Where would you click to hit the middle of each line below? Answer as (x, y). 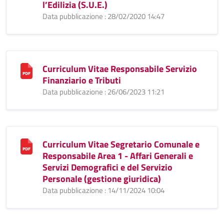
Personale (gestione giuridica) (102, 179)
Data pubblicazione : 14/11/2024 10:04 (103, 190)
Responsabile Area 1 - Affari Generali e (118, 156)
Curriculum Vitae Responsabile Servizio (120, 69)
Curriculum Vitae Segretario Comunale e (121, 144)
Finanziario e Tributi (82, 80)
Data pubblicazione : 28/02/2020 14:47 (103, 16)
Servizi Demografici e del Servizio (107, 167)
